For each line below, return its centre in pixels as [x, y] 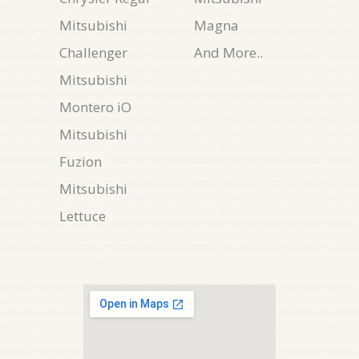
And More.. [228, 52]
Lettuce [83, 216]
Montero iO [95, 107]
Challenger [93, 52]
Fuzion [81, 161]
